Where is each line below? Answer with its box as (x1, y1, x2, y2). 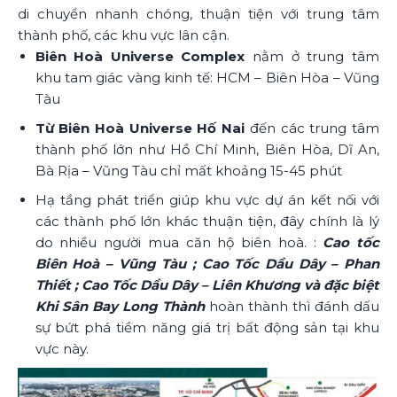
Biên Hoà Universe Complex (35, 47, 253, 65)
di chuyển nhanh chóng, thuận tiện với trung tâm (18, 4, 379, 22)
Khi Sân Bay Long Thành (35, 297, 210, 315)
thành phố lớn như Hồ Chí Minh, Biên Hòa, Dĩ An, (35, 140, 379, 158)
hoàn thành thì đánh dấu (209, 297, 380, 315)
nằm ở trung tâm (253, 47, 380, 65)
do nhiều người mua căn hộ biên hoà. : (35, 233, 323, 251)
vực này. (35, 339, 89, 357)
